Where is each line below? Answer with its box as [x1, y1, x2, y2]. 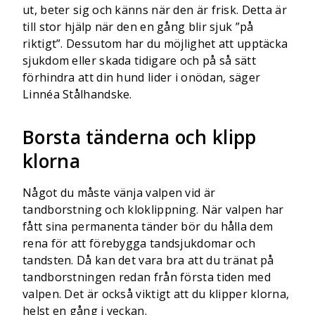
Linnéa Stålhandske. [22, 86, 132, 102]
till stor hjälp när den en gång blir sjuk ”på [22, 19, 254, 34]
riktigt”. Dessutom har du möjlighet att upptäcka [22, 36, 288, 51]
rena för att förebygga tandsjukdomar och [22, 236, 255, 251]
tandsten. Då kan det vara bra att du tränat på [22, 252, 274, 268]
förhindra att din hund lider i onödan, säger [22, 70, 261, 85]
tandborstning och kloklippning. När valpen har [22, 202, 284, 217]
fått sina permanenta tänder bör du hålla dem [22, 219, 274, 234]
